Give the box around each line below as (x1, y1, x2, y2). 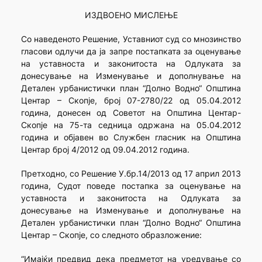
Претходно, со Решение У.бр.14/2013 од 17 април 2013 (20, 168, 242, 179)
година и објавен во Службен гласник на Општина (20, 132, 242, 143)
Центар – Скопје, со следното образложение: (20, 230, 202, 240)
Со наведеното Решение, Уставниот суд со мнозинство (20, 34, 242, 44)
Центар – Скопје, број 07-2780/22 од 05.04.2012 (20, 95, 242, 106)
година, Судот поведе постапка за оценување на (20, 181, 242, 191)
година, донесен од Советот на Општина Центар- (20, 108, 242, 118)
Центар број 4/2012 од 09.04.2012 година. (20, 144, 189, 155)
